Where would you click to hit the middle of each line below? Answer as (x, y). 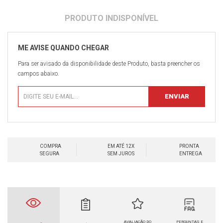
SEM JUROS (121, 153)
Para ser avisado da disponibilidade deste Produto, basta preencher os (109, 63)
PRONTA (189, 146)
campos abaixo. (39, 73)
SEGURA (50, 153)
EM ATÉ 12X (121, 146)
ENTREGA (190, 153)
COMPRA (51, 146)
